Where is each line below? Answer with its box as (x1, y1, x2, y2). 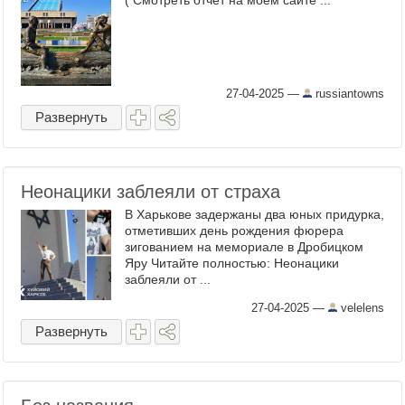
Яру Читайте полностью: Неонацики (125, 256, 339, 270)
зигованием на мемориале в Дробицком (125, 240, 363, 254)
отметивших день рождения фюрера (125, 223, 344, 238)
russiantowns (312, 87, 384, 100)
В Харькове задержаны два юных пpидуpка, (125, 207, 384, 221)
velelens (337, 301, 384, 315)
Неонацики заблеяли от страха (21, 182, 280, 202)
